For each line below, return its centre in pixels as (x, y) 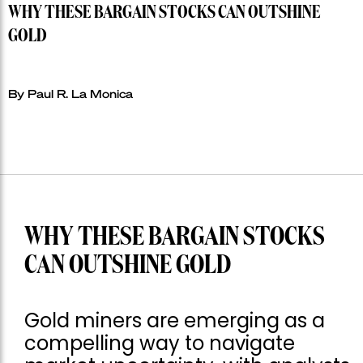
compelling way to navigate (160, 344)
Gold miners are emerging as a (175, 321)
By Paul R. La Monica (70, 94)
